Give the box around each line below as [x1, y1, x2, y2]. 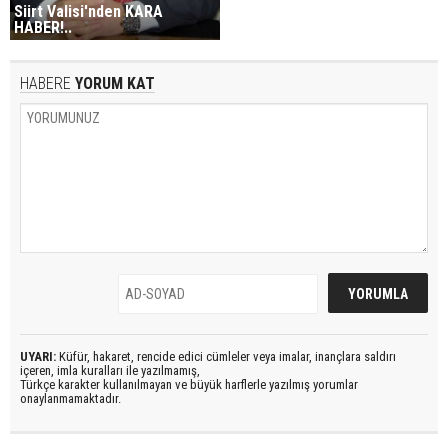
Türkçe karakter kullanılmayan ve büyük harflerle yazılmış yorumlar [20, 376, 358, 392]
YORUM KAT [71, 73, 155, 93]
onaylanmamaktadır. [20, 390, 121, 406]
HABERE [20, 73, 71, 93]
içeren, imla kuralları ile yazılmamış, [20, 362, 200, 378]
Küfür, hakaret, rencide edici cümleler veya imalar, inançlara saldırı [56, 348, 396, 364]
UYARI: [20, 348, 56, 364]
